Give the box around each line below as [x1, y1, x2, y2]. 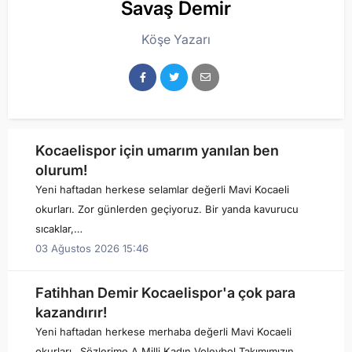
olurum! [35, 162, 90, 178]
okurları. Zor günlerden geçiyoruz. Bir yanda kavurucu [35, 203, 299, 215]
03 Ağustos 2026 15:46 [35, 242, 148, 255]
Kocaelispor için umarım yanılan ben [35, 142, 279, 159]
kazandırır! [35, 304, 113, 321]
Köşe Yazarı [141, 31, 211, 47]
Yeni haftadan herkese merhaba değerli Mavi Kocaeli [35, 325, 291, 338]
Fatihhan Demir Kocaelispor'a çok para [35, 284, 295, 301]
